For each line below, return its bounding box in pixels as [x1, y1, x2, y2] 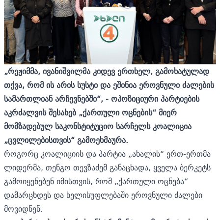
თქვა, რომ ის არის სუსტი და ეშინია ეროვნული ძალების [4, 78, 214, 92]
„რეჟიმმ [4, 64, 34, 78]
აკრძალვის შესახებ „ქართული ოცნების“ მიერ [4, 105, 177, 119]
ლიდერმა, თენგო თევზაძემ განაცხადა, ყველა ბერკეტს [4, 160, 211, 174]
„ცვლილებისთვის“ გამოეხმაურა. [4, 133, 128, 147]
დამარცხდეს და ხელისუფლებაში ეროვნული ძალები [4, 188, 202, 202]
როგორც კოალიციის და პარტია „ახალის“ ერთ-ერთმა [4, 146, 211, 161]
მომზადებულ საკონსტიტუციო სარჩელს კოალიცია [4, 119, 192, 133]
